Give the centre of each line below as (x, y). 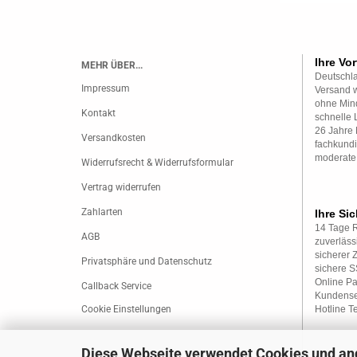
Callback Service (116, 286)
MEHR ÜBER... (112, 65)
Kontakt (98, 113)
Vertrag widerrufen (121, 187)
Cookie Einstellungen (126, 309)
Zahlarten (102, 212)
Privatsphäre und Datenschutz (147, 261)
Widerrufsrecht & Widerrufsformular (157, 163)
